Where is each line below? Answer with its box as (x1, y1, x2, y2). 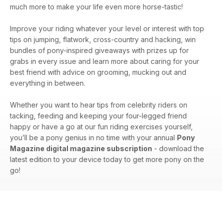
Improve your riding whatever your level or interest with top (10, 24, 204, 33)
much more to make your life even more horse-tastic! (10, 2, 183, 11)
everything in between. (10, 79, 85, 88)
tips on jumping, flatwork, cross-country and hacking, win (10, 35, 196, 44)
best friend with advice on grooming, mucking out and (10, 68, 186, 77)
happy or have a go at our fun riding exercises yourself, (10, 122, 193, 131)
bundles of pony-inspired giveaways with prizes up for (10, 46, 189, 55)
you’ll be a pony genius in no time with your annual (10, 133, 177, 142)
